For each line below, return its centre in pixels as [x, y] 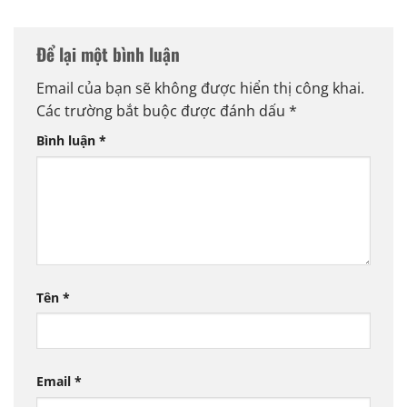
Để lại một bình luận [110, 55]
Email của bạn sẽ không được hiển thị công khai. [200, 88]
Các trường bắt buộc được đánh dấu [163, 110]
